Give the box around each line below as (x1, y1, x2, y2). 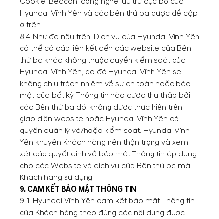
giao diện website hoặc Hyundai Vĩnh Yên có (20, 114, 179, 124)
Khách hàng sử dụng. (20, 173, 94, 182)
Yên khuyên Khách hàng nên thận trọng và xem (20, 137, 188, 147)
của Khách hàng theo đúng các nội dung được (20, 208, 185, 218)
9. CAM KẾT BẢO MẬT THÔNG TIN (20, 184, 136, 194)
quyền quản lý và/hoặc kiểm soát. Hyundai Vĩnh (20, 126, 190, 135)
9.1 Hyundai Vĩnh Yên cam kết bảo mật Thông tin (20, 196, 195, 206)
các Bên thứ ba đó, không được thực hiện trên (20, 102, 182, 112)
